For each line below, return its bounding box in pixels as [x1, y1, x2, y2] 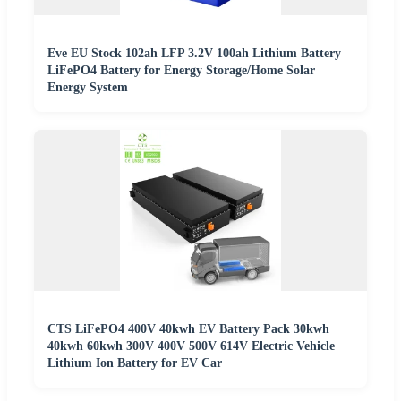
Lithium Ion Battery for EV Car [47, 356, 222, 371]
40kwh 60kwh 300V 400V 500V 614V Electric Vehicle [47, 339, 335, 354]
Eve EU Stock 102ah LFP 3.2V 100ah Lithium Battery [47, 47, 341, 61]
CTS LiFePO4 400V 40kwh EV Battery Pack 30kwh [47, 322, 329, 337]
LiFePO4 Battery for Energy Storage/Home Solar [47, 64, 315, 78]
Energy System [47, 81, 128, 95]
